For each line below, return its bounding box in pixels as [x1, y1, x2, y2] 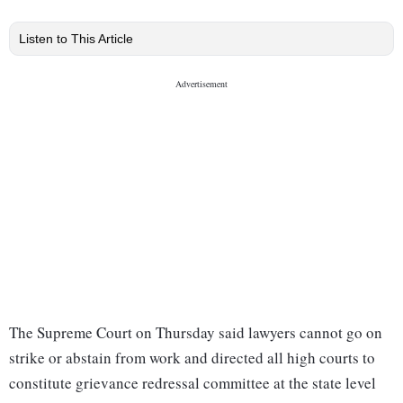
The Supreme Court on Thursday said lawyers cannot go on [9, 322, 382, 344]
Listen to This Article [19, 31, 133, 47]
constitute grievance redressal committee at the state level [9, 372, 376, 394]
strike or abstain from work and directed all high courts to [9, 347, 375, 369]
